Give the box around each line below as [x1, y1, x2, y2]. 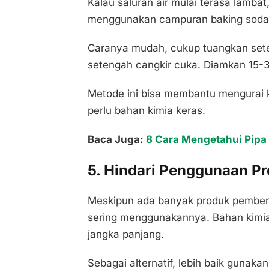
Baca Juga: [87, 133, 146, 146]
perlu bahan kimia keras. [87, 104, 205, 117]
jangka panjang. [87, 228, 164, 241]
